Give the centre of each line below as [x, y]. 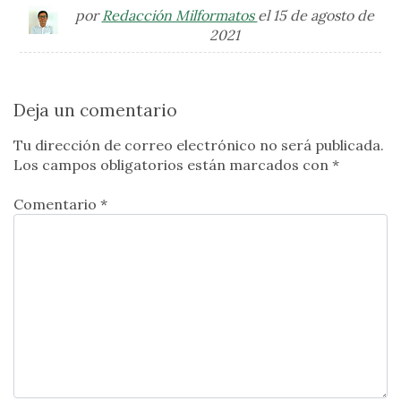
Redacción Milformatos [179, 15]
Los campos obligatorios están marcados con [173, 164]
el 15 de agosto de [316, 15]
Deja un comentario [95, 110]
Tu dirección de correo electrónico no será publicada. [199, 145]
